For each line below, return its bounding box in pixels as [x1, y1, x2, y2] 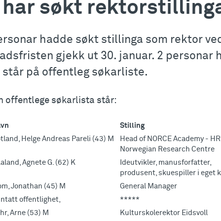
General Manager [120, 183, 177, 190]
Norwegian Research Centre [120, 146, 215, 153]
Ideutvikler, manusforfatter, [120, 159, 212, 167]
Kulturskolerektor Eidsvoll [120, 209, 208, 217]
